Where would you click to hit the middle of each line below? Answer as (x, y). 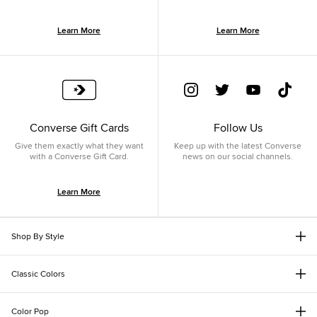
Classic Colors (38, 274)
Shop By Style (38, 236)
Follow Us (238, 128)
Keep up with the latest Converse (238, 146)
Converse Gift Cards (79, 128)
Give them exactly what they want (79, 146)
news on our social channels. (238, 156)
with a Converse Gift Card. (79, 156)
